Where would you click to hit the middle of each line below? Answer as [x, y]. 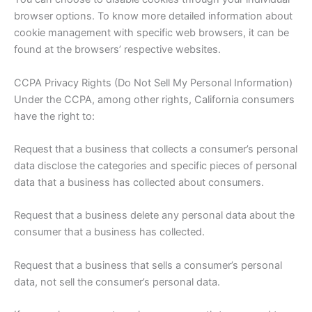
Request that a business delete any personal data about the [154, 216]
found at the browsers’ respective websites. [117, 50]
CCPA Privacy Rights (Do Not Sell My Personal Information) [153, 83]
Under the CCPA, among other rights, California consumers [154, 99]
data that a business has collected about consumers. [139, 183]
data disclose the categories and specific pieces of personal [155, 166]
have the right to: [54, 116]
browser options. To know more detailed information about [153, 16]
